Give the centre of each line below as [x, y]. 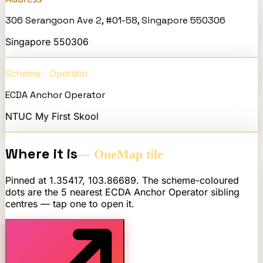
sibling [224, 192]
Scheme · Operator [47, 73]
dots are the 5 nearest [55, 192]
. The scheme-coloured [188, 180]
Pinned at [27, 180]
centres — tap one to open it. [70, 203]
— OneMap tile [120, 154]
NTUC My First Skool [52, 116]
